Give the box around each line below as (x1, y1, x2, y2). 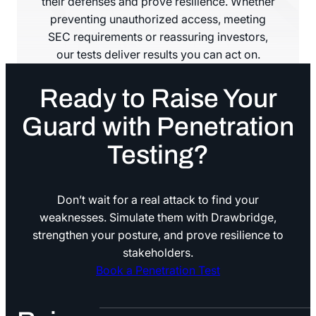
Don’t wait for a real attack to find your (57, 193, 259, 207)
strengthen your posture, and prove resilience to (32, 228, 284, 243)
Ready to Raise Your (39, 84, 277, 114)
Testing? (107, 140, 209, 170)
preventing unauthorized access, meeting (50, 11, 266, 26)
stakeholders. (123, 245, 193, 260)
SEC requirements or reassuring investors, (48, 29, 268, 44)
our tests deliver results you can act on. (56, 47, 260, 61)
